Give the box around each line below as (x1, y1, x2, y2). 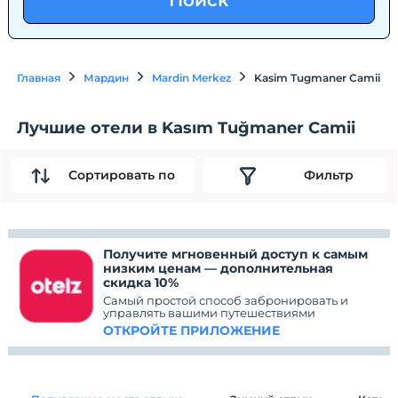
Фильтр (303, 167, 354, 184)
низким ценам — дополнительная (103, 259, 334, 276)
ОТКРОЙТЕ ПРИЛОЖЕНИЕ (103, 322, 281, 338)
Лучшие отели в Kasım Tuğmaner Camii (17, 117, 356, 138)
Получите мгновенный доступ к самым (103, 245, 369, 262)
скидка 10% (103, 274, 179, 291)
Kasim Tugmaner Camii (254, 71, 381, 84)
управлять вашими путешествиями (103, 305, 316, 320)
